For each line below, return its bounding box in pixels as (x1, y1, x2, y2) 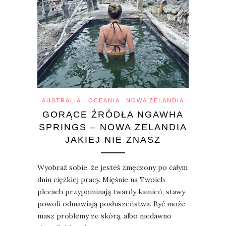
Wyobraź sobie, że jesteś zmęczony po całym (37, 163, 188, 173)
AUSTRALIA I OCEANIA (42, 97, 120, 104)
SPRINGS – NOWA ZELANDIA (39, 122, 187, 133)
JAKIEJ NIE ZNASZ (65, 135, 161, 145)
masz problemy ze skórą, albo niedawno (37, 211, 172, 221)
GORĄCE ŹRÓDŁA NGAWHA (42, 109, 184, 120)
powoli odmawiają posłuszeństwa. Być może (37, 199, 185, 209)
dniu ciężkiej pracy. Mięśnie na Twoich (37, 175, 165, 185)
